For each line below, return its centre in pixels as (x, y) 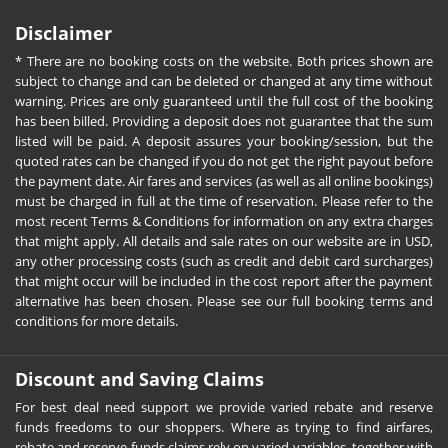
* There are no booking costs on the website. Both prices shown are (224, 60)
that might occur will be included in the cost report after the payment (224, 280)
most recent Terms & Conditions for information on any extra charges (224, 220)
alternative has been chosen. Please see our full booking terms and (224, 300)
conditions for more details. (96, 320)
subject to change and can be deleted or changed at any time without (224, 80)
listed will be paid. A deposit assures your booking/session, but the (224, 140)
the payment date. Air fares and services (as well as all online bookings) (224, 180)
